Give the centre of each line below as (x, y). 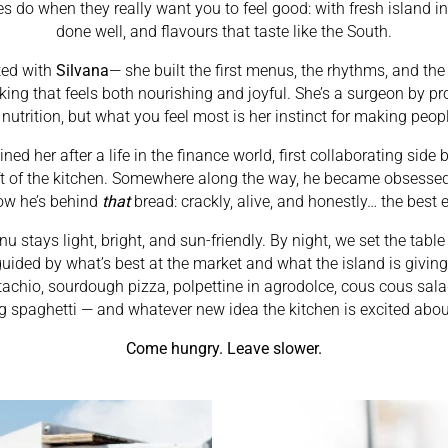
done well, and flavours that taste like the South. (224, 31)
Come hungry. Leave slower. (224, 348)
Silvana (82, 70)
